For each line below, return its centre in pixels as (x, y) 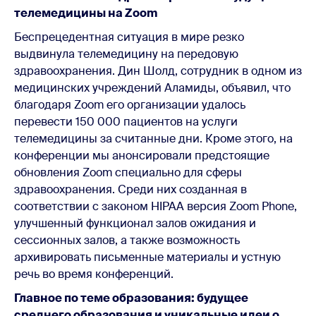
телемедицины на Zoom (86, 13)
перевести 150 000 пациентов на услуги (126, 121)
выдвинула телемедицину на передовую (126, 54)
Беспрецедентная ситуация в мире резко (129, 37)
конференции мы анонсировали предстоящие (142, 155)
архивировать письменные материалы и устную (147, 257)
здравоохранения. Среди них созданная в (130, 189)
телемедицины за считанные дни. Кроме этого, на (153, 138)
